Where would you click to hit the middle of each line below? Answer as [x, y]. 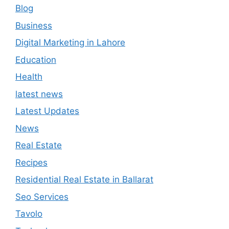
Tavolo [29, 214]
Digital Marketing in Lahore [70, 43]
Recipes [31, 162]
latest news [39, 94]
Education [36, 60]
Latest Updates [47, 111]
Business [34, 25]
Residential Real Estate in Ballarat [84, 180]
